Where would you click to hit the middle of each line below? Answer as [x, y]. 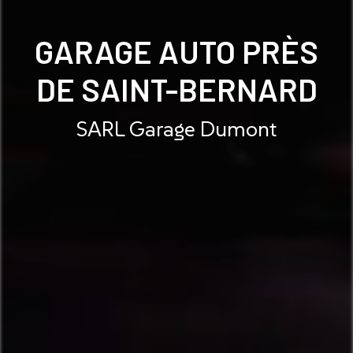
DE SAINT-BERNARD [176, 89]
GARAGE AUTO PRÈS [176, 51]
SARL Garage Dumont [176, 128]
